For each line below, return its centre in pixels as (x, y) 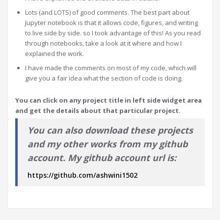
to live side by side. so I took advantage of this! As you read (113, 33)
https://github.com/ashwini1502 (82, 175)
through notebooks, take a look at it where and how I (103, 43)
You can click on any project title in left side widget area (109, 100)
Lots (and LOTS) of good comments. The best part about (107, 12)
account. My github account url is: (102, 158)
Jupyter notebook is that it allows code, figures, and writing (111, 23)
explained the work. (55, 54)
